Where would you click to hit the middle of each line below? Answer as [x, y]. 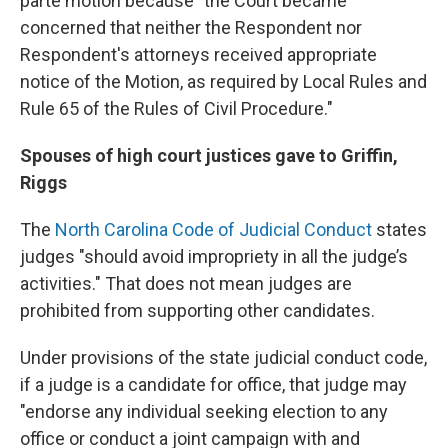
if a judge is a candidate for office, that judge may [213, 385]
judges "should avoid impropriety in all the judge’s [214, 257]
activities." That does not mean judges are [186, 284]
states [399, 230]
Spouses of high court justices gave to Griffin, [209, 156]
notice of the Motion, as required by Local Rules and [223, 82]
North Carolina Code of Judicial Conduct [213, 230]
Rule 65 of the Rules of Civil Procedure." [176, 109]
